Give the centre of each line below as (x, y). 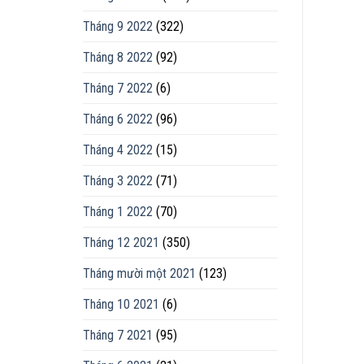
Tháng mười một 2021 (139, 273)
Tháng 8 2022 (118, 57)
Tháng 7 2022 (118, 88)
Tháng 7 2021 (118, 335)
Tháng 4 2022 (118, 149)
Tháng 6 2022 (118, 119)
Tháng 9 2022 (118, 26)
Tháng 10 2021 (121, 304)
